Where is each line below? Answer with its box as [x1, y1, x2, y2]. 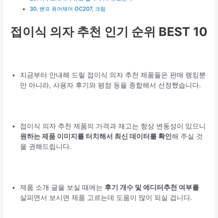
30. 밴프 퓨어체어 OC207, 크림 [29, 5, 106, 13]
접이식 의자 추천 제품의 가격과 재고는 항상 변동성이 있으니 [20, 122, 206, 130]
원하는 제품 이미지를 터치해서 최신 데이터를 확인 [20, 132, 172, 141]
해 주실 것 [172, 132, 203, 141]
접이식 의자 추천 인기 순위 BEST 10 [10, 24, 208, 39]
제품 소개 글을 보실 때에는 [20, 183, 105, 192]
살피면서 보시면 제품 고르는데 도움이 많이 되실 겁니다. [20, 194, 193, 202]
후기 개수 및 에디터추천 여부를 [105, 183, 200, 192]
